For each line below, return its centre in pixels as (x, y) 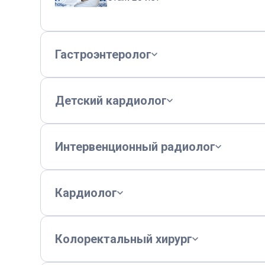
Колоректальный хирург (124, 239)
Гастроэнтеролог (103, 54)
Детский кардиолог (111, 101)
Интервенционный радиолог (135, 147)
